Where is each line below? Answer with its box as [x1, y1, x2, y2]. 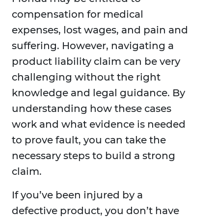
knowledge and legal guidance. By [12, 87, 185, 99]
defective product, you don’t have [12, 205, 179, 217]
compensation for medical [12, 8, 143, 21]
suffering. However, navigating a [12, 40, 174, 52]
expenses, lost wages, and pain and [12, 24, 188, 36]
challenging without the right [12, 71, 161, 83]
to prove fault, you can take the [12, 134, 166, 146]
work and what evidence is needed [12, 118, 186, 131]
